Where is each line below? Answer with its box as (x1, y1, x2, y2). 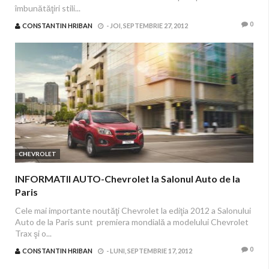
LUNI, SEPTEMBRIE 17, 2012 (110, 247, 192, 255)
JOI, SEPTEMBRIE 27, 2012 (110, 22, 188, 29)
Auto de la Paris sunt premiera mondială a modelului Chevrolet (15, 217, 249, 227)
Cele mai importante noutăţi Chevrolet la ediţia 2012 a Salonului (15, 205, 251, 216)
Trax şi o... (15, 228, 52, 238)
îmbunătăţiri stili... (15, 3, 80, 13)
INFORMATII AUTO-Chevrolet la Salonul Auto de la (15, 173, 240, 184)
